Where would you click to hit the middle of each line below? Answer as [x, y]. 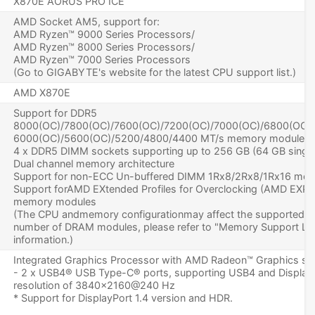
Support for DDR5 [55, 113]
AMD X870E [42, 93]
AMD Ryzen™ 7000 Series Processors [102, 60]
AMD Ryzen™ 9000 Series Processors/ [104, 34]
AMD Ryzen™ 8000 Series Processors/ [104, 47]
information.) [43, 240]
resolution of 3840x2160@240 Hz [94, 285]
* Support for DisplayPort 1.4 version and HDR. [123, 298]
